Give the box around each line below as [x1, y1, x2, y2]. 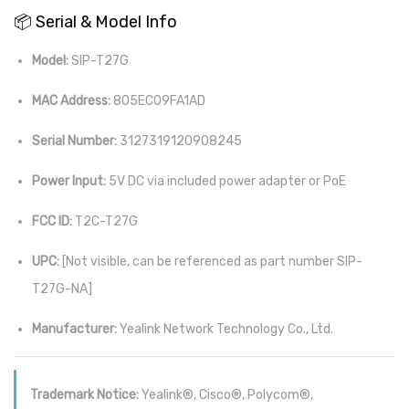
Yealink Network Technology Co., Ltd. [117, 320, 333, 337]
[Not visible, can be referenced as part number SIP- [59, 253, 362, 269]
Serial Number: [32, 132, 117, 149]
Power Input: [32, 173, 106, 189]
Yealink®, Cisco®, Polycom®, [139, 386, 313, 403]
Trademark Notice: [30, 386, 139, 403]
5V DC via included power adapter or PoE [106, 173, 346, 189]
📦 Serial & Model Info [14, 11, 177, 32]
